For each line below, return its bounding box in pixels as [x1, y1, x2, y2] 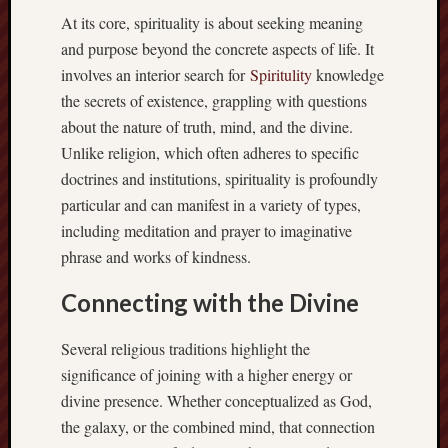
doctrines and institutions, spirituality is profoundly [61, 167, 378, 189]
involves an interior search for [61, 63, 250, 85]
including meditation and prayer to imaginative [61, 219, 352, 241]
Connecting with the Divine [61, 287, 359, 317]
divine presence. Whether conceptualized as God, [61, 389, 372, 411]
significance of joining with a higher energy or [61, 363, 352, 385]
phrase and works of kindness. [61, 245, 251, 267]
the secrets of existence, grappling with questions [61, 89, 367, 111]
